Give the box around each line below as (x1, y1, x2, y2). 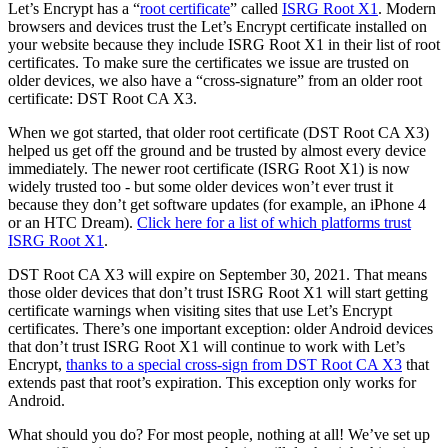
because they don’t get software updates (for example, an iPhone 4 (8, 195, 426, 213)
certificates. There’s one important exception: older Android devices (8, 319, 433, 337)
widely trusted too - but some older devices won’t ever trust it (8, 177, 393, 195)
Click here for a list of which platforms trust (137, 213, 411, 231)
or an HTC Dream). (8, 213, 137, 231)
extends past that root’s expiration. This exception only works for (8, 373, 416, 391)
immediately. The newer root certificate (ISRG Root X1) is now (8, 159, 410, 177)
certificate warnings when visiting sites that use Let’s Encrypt (8, 301, 392, 319)
